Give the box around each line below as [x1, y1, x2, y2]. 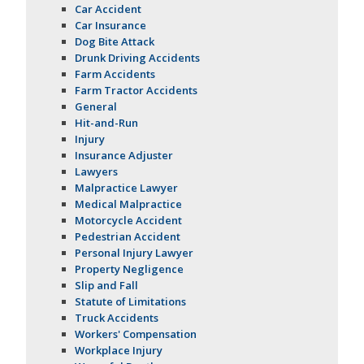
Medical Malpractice [75, 197, 183, 212]
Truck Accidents [75, 310, 159, 326]
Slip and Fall [75, 278, 139, 293]
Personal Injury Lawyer [75, 245, 194, 261]
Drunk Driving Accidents [75, 50, 201, 66]
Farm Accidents [75, 67, 156, 82]
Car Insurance [75, 18, 147, 33]
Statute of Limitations [75, 294, 187, 310]
